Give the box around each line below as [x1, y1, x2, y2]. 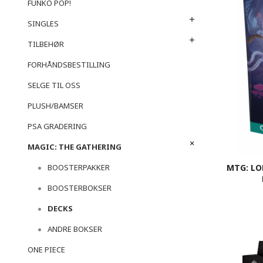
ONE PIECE [28, 244, 65, 255]
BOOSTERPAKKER [47, 162, 110, 173]
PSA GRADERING [28, 121, 87, 132]
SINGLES [28, 18, 59, 29]
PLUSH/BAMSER [28, 100, 83, 112]
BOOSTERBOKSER [47, 183, 112, 194]
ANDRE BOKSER [47, 224, 102, 235]
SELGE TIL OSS [28, 80, 80, 91]
